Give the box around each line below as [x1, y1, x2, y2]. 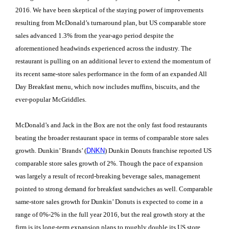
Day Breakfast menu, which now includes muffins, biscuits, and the [15, 82, 200, 90]
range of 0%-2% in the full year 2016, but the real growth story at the [15, 211, 205, 219]
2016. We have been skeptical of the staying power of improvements [15, 6, 203, 14]
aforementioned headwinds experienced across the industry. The [15, 44, 192, 52]
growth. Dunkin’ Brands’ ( [15, 147, 86, 155]
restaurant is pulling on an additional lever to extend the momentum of [15, 57, 211, 65]
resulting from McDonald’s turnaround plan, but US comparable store [15, 18, 206, 27]
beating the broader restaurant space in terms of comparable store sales [15, 134, 209, 142]
